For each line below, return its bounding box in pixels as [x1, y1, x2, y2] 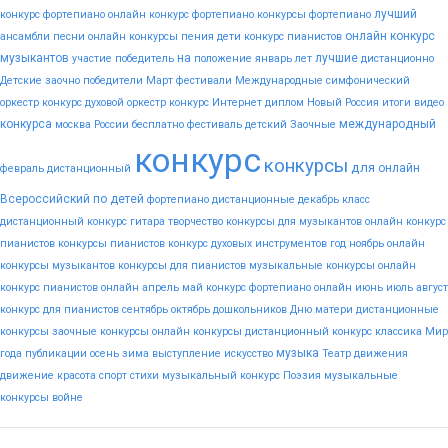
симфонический [326, 74, 410, 87]
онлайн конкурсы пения [88, 30, 214, 43]
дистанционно [361, 52, 434, 65]
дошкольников [213, 303, 287, 316]
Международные [235, 74, 323, 87]
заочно [45, 74, 80, 87]
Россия [345, 96, 379, 109]
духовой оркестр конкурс [85, 96, 209, 109]
